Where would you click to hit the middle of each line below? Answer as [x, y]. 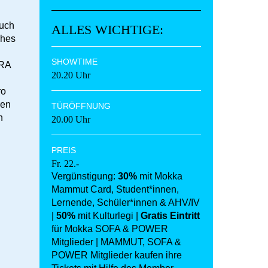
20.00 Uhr [71, 120]
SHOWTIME [74, 62]
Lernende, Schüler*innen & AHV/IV [126, 203]
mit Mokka [160, 176]
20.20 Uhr [71, 75]
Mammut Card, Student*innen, [115, 190]
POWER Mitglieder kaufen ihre [117, 255]
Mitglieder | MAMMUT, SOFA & [116, 242]
